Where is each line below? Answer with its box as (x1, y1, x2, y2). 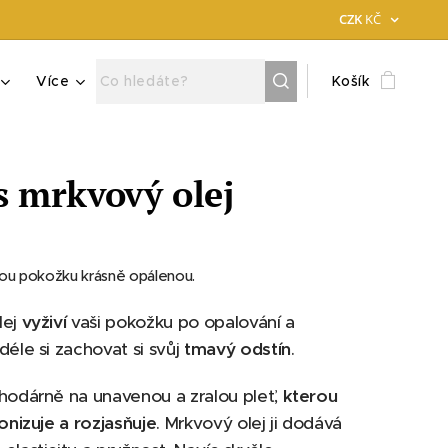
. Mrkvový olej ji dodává (156, 412, 343, 434)
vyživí (21, 311, 67, 333)
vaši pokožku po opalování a (66, 311, 295, 333)
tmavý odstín (183, 338, 291, 360)
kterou (282, 385, 338, 407)
